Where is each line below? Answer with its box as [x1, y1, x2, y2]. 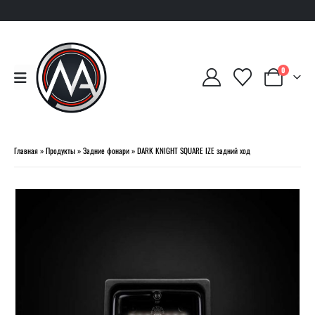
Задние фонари [83, 144, 129, 156]
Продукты [46, 144, 75, 156]
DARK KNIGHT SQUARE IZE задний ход [137, 144, 250, 156]
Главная [14, 144, 38, 156]
